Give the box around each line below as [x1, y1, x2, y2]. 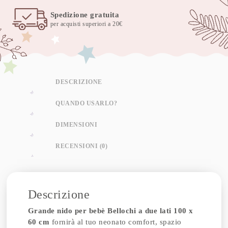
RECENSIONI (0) [55, 142, 108, 150]
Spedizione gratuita [50, 11, 120, 19]
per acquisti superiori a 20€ [50, 20, 123, 27]
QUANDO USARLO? [55, 99, 118, 107]
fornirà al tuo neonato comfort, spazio [49, 218, 182, 226]
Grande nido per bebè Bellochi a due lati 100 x [27, 207, 193, 215]
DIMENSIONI [55, 121, 98, 128]
